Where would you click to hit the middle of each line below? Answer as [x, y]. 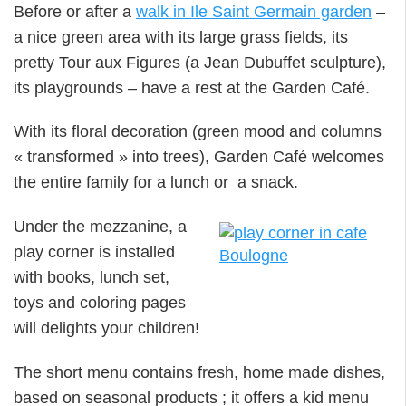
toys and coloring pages [100, 302]
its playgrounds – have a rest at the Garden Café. [192, 87]
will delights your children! [106, 328]
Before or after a [75, 11]
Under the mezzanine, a [100, 226]
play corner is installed [94, 251]
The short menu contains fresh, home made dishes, [199, 372]
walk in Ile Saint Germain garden [254, 11]
